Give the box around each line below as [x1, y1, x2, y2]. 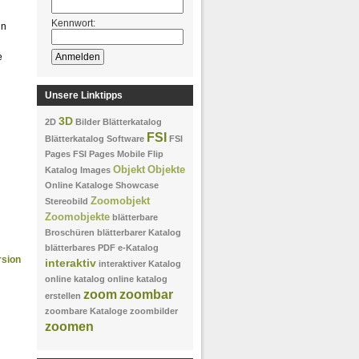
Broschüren [45, 228, 95, 237]
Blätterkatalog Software [45, 134, 144, 143]
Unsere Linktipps [45, 90, 123, 101]
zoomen [45, 320, 94, 333]
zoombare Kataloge [45, 306, 127, 316]
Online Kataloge [45, 180, 113, 190]
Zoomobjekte [45, 211, 110, 223]
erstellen [45, 291, 81, 301]
